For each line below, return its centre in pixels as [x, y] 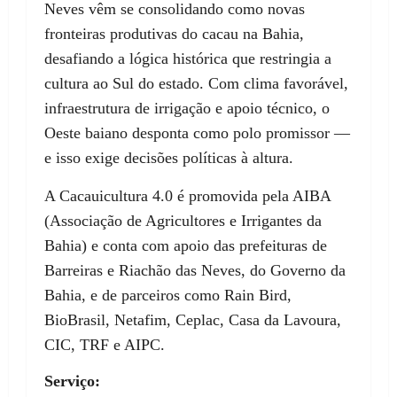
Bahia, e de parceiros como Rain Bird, [168, 296]
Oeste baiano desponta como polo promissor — [197, 133]
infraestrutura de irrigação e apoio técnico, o [187, 109]
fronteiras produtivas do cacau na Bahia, [174, 34]
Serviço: [72, 381]
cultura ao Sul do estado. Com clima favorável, [196, 84]
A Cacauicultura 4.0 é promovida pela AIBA [187, 196]
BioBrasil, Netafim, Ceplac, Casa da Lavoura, [193, 320]
